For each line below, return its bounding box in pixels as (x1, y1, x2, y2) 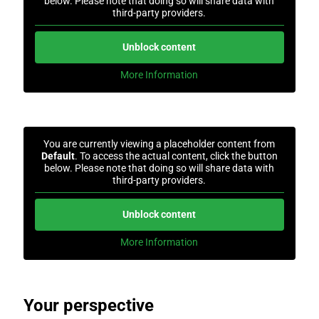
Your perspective (23, 296, 154, 315)
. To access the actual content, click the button (74, 150, 278, 162)
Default (41, 150, 75, 162)
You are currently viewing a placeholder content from (43, 138, 276, 150)
